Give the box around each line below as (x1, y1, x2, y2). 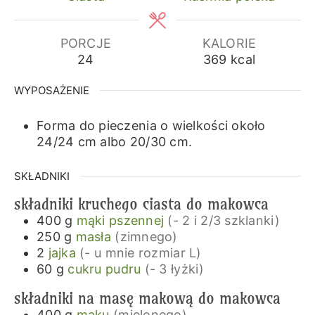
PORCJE (60, 35, 112, 51)
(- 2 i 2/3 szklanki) (167, 212, 280, 228)
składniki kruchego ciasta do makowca (13, 193, 269, 214)
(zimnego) (115, 229, 178, 244)
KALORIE (202, 35, 257, 51)
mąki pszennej (76, 212, 168, 228)
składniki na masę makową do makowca (13, 288, 281, 308)
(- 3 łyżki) (144, 261, 205, 276)
